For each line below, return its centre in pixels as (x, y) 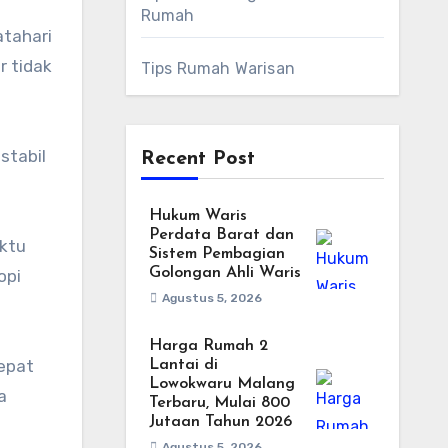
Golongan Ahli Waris (224, 273)
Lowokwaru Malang (221, 384)
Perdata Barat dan (221, 235)
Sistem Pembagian (216, 254)
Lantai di (183, 365)
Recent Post (197, 159)
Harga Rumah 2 (208, 346)
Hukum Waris (197, 216)
